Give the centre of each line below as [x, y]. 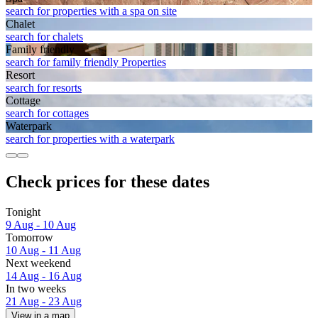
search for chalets [44, 36]
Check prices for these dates [108, 181]
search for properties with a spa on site [91, 11]
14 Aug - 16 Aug [44, 275]
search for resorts [44, 87]
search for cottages [47, 113]
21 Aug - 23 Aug [44, 301]
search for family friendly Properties [86, 62]
